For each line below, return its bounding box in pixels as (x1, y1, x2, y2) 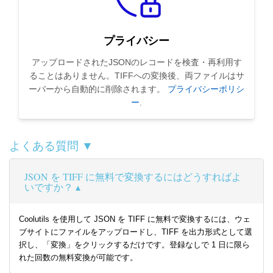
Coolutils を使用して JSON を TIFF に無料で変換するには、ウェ (19, 214, 250, 224)
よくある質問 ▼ (9, 140, 93, 153)
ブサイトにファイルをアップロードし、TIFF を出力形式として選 (19, 227, 252, 237)
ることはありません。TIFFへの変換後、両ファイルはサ (29, 71, 244, 81)
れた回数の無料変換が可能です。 (19, 253, 138, 263)
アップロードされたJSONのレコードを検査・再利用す (31, 57, 242, 68)
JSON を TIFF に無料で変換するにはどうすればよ (24, 170, 241, 183)
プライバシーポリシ (168, 84, 244, 94)
